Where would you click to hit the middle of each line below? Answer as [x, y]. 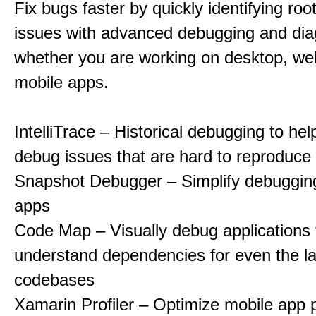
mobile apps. [61, 82]
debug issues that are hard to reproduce [163, 156]
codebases [54, 280]
